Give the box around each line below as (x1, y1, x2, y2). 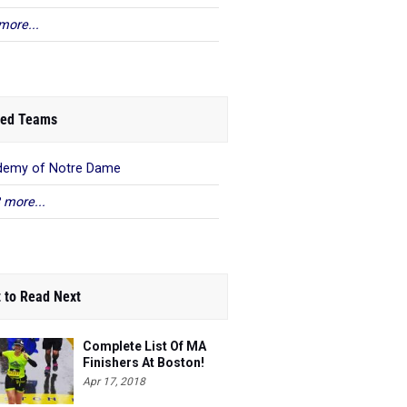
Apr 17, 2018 (83, 375, 145, 388)
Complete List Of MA (83, 339, 206, 353)
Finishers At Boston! (83, 355, 204, 370)
